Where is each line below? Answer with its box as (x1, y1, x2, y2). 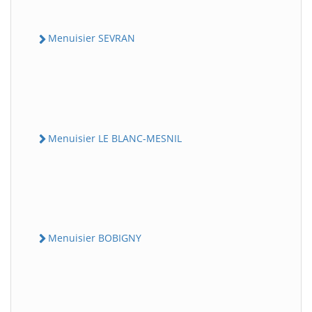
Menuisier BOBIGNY (48, 231, 141, 244)
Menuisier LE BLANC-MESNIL (48, 131, 182, 145)
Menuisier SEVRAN (48, 31, 135, 45)
